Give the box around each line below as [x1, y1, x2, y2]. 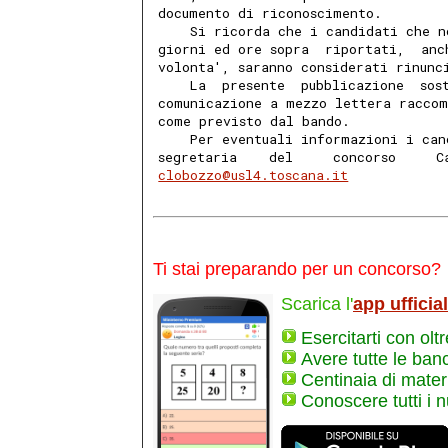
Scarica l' [281, 293, 353, 314]
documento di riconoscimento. [158, 4, 391, 23]
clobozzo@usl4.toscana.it [158, 166, 349, 185]
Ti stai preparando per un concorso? [153, 259, 441, 280]
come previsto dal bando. [158, 112, 359, 131]
